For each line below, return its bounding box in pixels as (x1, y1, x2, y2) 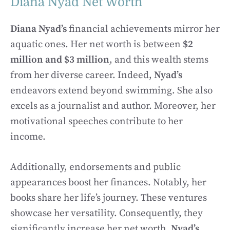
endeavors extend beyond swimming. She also (10, 85, 213, 97)
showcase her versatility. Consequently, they (10, 207, 203, 219)
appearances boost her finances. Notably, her (10, 176, 206, 188)
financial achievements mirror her (69, 23, 220, 35)
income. (10, 131, 46, 143)
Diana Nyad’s (10, 23, 69, 35)
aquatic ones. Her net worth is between (10, 39, 181, 50)
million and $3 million (10, 54, 109, 66)
